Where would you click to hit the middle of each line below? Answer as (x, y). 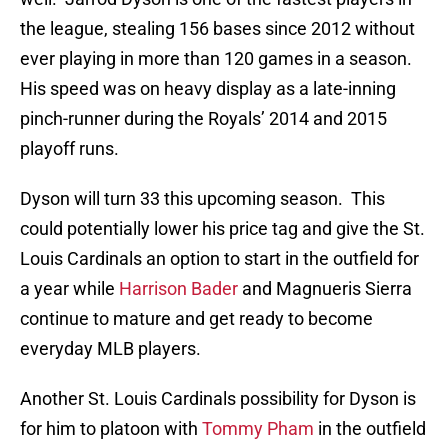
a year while (69, 289)
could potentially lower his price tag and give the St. (222, 229)
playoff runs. (69, 149)
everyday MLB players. (110, 349)
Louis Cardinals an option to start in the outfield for (219, 259)
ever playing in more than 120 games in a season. (218, 59)
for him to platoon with (111, 429)
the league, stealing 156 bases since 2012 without (217, 29)
